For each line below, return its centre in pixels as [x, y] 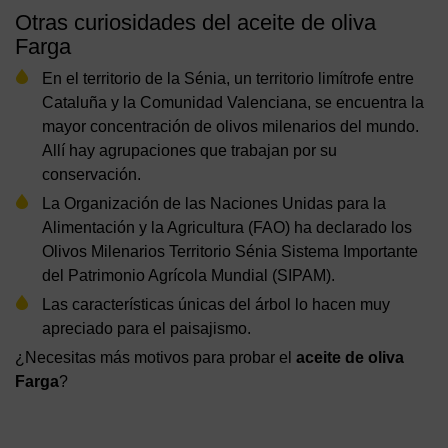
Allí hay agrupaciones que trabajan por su [189, 150]
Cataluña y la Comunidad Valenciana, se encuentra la [233, 102]
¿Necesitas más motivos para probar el [155, 357]
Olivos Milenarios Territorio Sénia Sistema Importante [230, 251]
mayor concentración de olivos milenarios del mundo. [230, 126]
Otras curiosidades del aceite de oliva [195, 22]
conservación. [91, 174]
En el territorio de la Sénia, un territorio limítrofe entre [228, 78]
